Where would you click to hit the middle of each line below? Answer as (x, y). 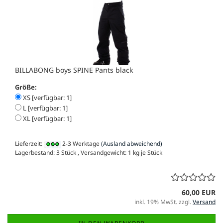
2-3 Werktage (80, 144)
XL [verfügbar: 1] (47, 119)
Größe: (26, 87)
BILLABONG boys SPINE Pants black (74, 70)
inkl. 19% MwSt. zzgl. (164, 202)
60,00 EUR (199, 192)
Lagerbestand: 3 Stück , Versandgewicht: (71, 152)
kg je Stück (147, 152)
